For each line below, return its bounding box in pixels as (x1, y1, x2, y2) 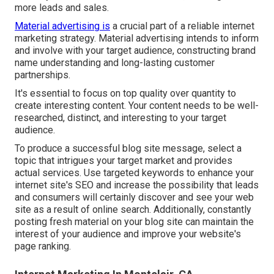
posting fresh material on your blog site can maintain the (15, 216, 254, 228)
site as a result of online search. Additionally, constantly (15, 204, 251, 216)
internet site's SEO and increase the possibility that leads (15, 179, 259, 191)
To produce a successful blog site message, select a (15, 143, 242, 155)
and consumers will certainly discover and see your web (15, 191, 254, 204)
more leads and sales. (15, 2, 109, 14)
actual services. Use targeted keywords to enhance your (15, 167, 254, 179)
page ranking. (15, 240, 71, 253)
